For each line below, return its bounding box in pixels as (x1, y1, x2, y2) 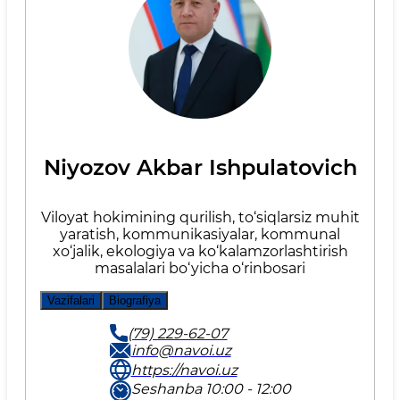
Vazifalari (47, 294, 95, 307)
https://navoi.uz (130, 361, 237, 379)
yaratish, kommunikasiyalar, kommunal (60, 226, 340, 243)
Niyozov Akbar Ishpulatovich (43, 154, 357, 180)
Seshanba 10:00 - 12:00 (130, 380, 291, 397)
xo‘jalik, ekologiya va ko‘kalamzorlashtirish (52, 243, 348, 260)
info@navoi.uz (130, 342, 231, 359)
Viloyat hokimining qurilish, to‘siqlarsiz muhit (40, 209, 360, 226)
